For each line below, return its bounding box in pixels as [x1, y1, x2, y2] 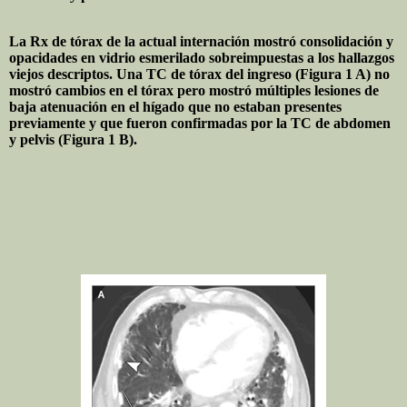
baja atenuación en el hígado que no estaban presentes [9, 98, 342, 114]
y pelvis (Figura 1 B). [9, 131, 137, 147]
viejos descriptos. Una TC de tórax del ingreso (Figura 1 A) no [9, 65, 390, 82]
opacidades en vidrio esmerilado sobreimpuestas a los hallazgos [9, 49, 394, 65]
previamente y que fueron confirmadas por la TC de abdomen [9, 114, 391, 131]
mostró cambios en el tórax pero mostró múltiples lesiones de [9, 82, 379, 98]
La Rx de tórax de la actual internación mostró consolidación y [9, 33, 393, 49]
